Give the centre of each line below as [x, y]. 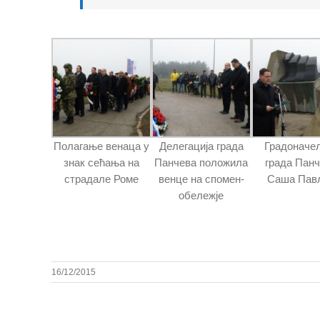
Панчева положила [201, 162]
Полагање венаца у [101, 146]
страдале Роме [101, 179]
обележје [201, 195]
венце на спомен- [201, 179]
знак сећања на [101, 162]
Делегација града [201, 146]
